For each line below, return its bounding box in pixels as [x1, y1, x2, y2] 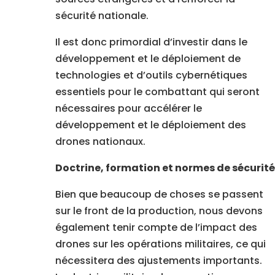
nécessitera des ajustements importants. [55, 254, 262, 268]
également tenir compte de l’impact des [55, 220, 257, 235]
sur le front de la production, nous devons [55, 204, 263, 219]
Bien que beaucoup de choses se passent [55, 187, 263, 202]
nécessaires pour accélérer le [55, 101, 202, 116]
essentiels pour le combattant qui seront [55, 85, 260, 99]
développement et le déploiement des [55, 118, 246, 133]
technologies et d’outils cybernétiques [55, 68, 247, 83]
